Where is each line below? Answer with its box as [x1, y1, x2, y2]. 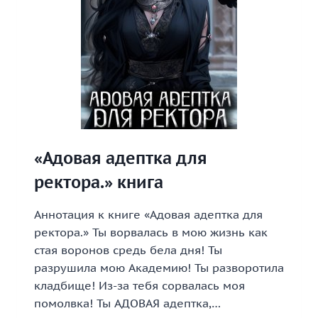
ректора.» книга [34, 172, 163, 192]
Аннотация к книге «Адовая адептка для [34, 207, 263, 221]
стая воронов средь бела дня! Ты [34, 243, 222, 257]
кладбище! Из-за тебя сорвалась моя [34, 278, 245, 292]
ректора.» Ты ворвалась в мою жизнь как [34, 225, 268, 239]
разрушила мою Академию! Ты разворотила [34, 261, 284, 275]
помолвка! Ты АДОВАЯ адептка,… [34, 296, 221, 310]
